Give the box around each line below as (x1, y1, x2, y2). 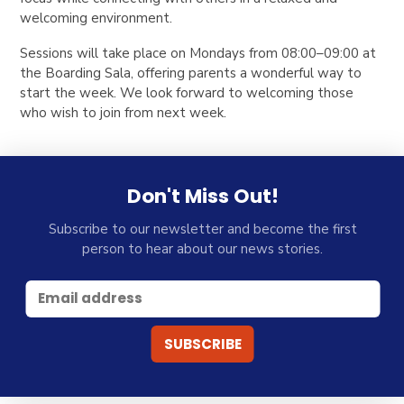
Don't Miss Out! (126, 181, 279, 210)
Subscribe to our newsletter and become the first (48, 220, 357, 239)
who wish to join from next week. (20, 103, 227, 122)
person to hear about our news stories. (82, 240, 324, 259)
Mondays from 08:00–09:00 (189, 43, 360, 62)
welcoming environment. (20, 8, 173, 27)
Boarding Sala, (45, 63, 138, 82)
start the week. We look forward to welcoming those (20, 83, 354, 102)
